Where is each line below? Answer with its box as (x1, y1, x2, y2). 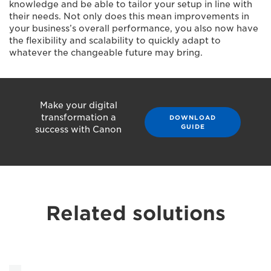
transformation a (41, 113, 116, 122)
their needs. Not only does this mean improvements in (9, 11, 249, 21)
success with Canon (35, 125, 122, 134)
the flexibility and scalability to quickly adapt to (9, 36, 221, 45)
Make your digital (39, 100, 117, 110)
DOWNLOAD (169, 113, 216, 121)
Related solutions (45, 201, 226, 225)
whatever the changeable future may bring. (9, 48, 203, 57)
